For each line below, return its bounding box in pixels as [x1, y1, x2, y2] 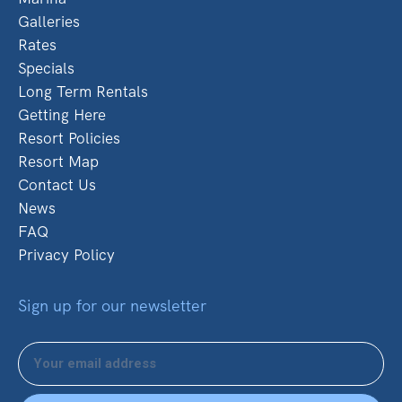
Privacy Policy [18, 244, 115, 265]
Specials [18, 57, 74, 78]
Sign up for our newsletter [18, 294, 206, 316]
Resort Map [18, 151, 99, 171]
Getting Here [18, 104, 106, 125]
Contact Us [18, 174, 96, 195]
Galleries [18, 11, 80, 31]
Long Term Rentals [18, 81, 148, 101]
